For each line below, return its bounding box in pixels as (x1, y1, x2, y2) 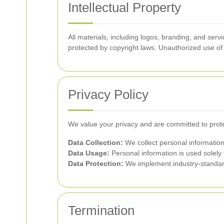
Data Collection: (68, 138, 123, 146)
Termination (68, 203, 134, 218)
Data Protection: (68, 159, 123, 167)
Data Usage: (68, 149, 109, 157)
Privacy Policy (68, 87, 148, 102)
